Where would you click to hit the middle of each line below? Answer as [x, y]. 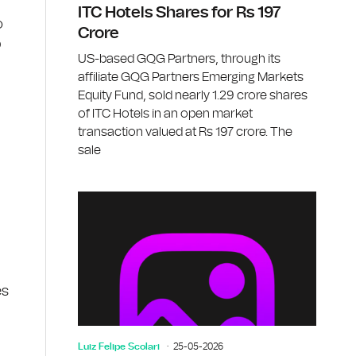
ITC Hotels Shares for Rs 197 [179, 12]
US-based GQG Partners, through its [179, 58]
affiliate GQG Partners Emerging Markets [191, 77]
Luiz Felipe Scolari [119, 346]
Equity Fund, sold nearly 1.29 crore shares [193, 95]
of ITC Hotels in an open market [165, 113]
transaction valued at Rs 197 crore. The [185, 132]
